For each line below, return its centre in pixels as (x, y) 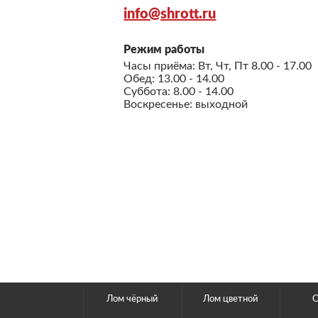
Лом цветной (231, 299)
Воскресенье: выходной (186, 104)
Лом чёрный (133, 299)
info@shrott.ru (170, 14)
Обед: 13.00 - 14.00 (174, 79)
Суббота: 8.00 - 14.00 (179, 92)
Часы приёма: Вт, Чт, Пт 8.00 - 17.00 (218, 66)
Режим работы (164, 50)
